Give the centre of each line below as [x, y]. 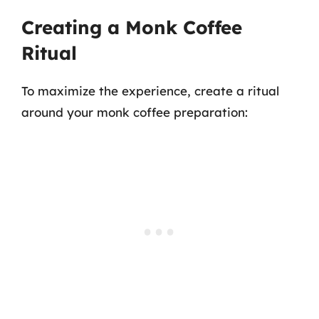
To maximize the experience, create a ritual [150, 90]
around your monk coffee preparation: [135, 112]
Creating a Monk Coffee [132, 27]
